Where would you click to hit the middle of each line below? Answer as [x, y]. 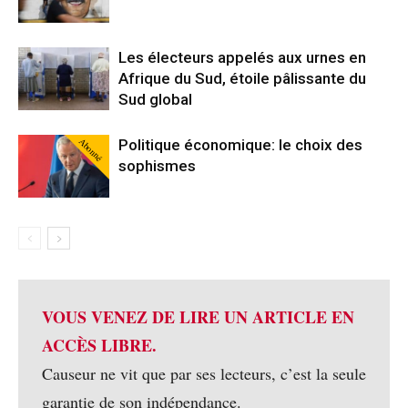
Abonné [91, 149]
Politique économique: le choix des [240, 144]
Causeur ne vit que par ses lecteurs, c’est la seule [204, 373]
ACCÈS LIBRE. [99, 345]
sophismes [157, 165]
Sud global [155, 99]
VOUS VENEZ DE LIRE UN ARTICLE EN [198, 316]
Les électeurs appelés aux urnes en [242, 57]
